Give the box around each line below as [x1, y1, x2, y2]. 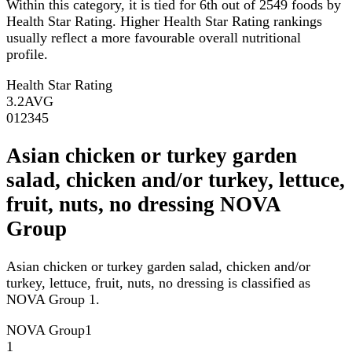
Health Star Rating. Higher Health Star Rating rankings [6, 13, 322, 29]
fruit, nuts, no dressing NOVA [6, 192, 280, 217]
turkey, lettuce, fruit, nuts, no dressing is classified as [6, 275, 310, 291]
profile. [6, 46, 48, 62]
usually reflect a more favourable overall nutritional [6, 29, 301, 46]
